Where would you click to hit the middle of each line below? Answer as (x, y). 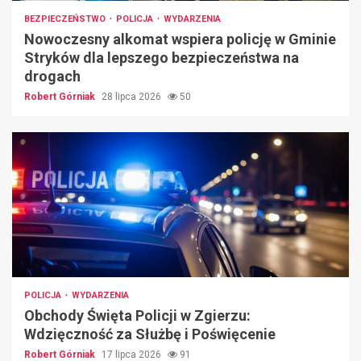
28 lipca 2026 (133, 97)
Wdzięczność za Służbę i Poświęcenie (150, 334)
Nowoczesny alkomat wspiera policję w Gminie (180, 39)
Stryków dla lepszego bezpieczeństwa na (162, 58)
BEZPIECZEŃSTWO (66, 19)
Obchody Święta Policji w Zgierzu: (137, 316)
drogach (52, 77)
